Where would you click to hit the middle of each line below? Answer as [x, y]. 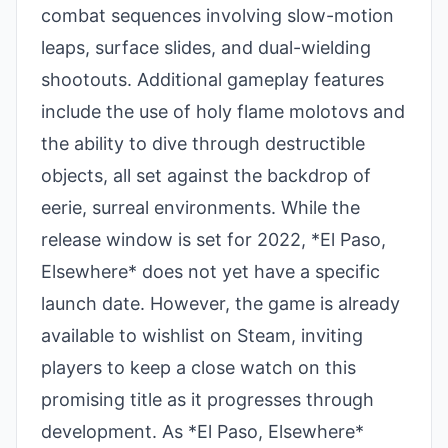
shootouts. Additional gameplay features [212, 80]
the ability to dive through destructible [203, 144]
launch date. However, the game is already [220, 304]
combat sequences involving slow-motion [217, 16]
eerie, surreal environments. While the [200, 208]
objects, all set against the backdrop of [206, 176]
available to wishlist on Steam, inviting [202, 336]
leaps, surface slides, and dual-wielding [206, 48]
